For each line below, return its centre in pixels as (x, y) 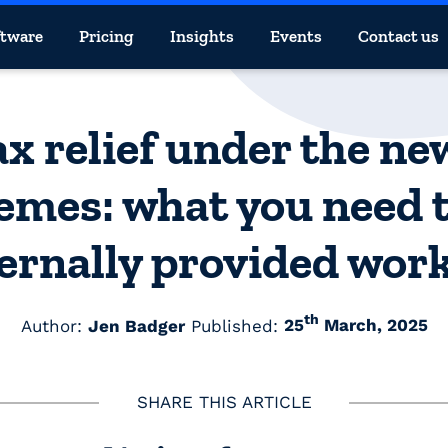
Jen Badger (136, 325)
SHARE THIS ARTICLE (224, 402)
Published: (234, 325)
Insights (202, 36)
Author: (54, 325)
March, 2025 (373, 325)
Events (296, 36)
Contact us (398, 36)
